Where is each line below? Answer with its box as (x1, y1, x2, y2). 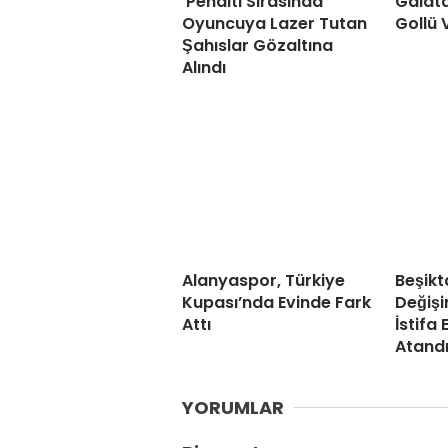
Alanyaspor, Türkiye (182, 269, 345, 293)
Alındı (182, 56, 226, 80)
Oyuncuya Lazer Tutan (182, 12, 367, 36)
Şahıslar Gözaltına (182, 34, 333, 58)
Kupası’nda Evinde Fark (182, 291, 371, 315)
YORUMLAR (182, 395, 284, 421)
